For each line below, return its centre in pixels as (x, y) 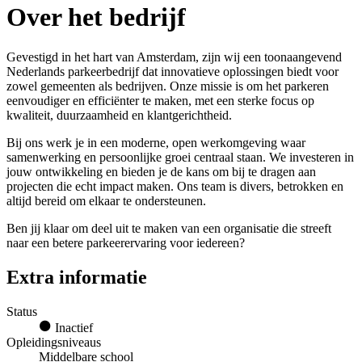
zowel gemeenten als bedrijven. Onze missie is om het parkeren (168, 86)
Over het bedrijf (96, 17)
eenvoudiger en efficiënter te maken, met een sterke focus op (160, 100)
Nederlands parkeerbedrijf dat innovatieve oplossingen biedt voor (173, 71)
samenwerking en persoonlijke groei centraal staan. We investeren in (180, 157)
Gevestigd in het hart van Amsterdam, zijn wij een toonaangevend (174, 57)
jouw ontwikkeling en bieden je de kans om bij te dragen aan (161, 171)
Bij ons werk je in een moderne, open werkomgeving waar (156, 142)
